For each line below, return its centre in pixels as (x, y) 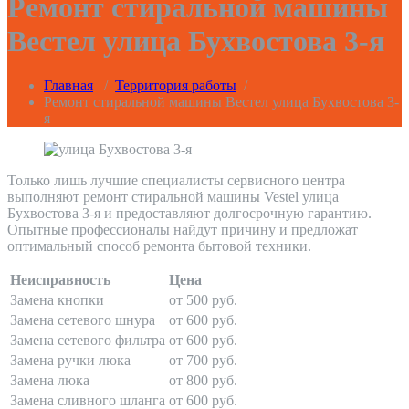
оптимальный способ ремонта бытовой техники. (159, 246)
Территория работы (176, 86)
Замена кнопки (57, 300)
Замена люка (50, 381)
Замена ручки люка (70, 361)
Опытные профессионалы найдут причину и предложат (183, 230)
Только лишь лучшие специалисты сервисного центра (176, 181)
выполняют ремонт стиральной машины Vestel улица (173, 197)
